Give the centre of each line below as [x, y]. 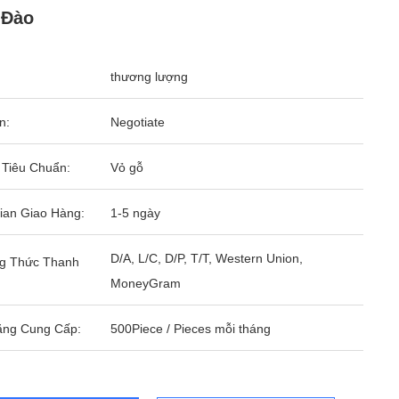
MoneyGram [146, 283]
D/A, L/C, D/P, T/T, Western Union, [207, 258]
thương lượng [149, 77]
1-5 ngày [135, 213]
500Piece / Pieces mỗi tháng [191, 329]
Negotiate [138, 122]
